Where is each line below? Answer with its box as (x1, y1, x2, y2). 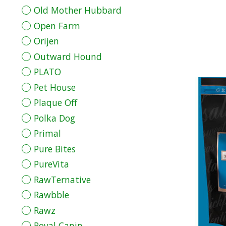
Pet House (33, 81, 76, 93)
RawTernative (33, 173, 91, 186)
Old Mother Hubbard (33, 4, 122, 17)
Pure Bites (33, 142, 76, 155)
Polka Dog (33, 111, 75, 124)
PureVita (33, 158, 69, 171)
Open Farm (33, 19, 80, 32)
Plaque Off (33, 96, 77, 109)
